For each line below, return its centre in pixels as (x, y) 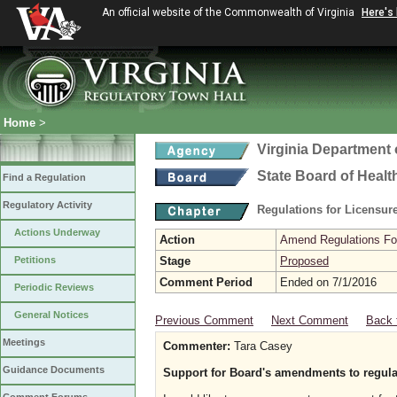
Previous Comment (204, 320)
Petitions (35, 260)
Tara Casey (261, 346)
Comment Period (206, 282)
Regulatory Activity (47, 205)
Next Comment (310, 320)
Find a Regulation (44, 177)
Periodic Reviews (54, 287)
